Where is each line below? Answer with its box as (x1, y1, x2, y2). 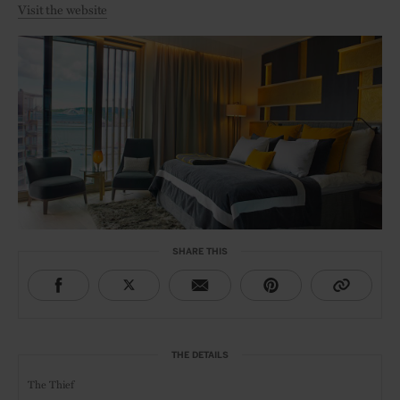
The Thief (28, 375, 74, 392)
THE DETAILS (171, 349, 229, 361)
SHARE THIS (172, 246, 228, 257)
